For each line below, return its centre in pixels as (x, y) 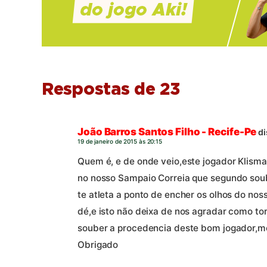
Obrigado (98, 245)
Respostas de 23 (111, 90)
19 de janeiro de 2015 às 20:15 (120, 141)
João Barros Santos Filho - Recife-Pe (167, 131)
